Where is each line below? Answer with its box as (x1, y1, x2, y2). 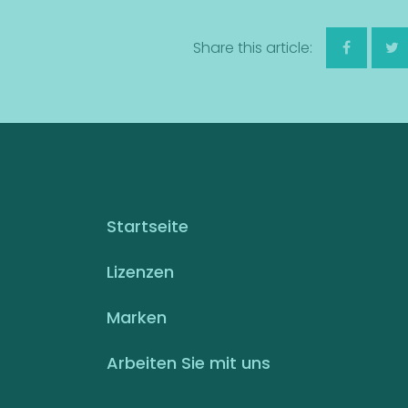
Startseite (107, 215, 189, 238)
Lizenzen (107, 260, 174, 283)
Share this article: (193, 37, 312, 58)
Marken (107, 306, 167, 329)
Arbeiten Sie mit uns (107, 352, 270, 374)
